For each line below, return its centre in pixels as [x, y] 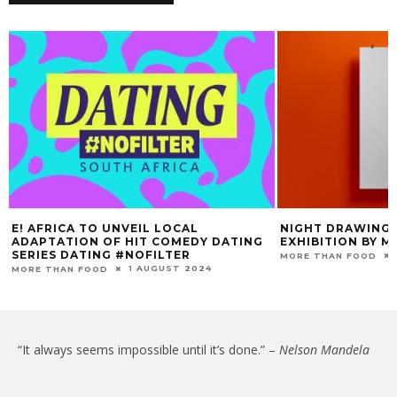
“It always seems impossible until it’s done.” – [148, 349]
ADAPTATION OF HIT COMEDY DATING [137, 242]
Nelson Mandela [324, 349]
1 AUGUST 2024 [170, 269]
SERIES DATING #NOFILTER [101, 255]
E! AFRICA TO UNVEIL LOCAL [105, 229]
